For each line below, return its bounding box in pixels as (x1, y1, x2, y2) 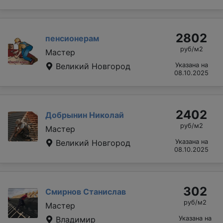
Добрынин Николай (45, 110, 124, 120)
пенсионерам (45, 33, 99, 43)
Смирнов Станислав (45, 186, 126, 197)
